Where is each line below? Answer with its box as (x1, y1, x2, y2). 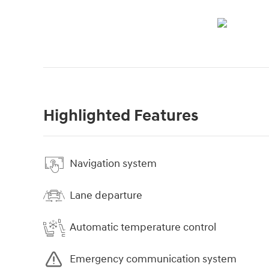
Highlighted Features (43, 105, 198, 126)
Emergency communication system (70, 252, 237, 267)
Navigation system (70, 157, 157, 171)
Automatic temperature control (70, 220, 216, 235)
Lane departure (70, 189, 142, 203)
